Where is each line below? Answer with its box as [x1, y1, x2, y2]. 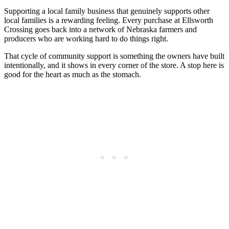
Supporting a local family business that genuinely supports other [4, 6, 210, 15]
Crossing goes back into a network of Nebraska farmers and [4, 25, 197, 34]
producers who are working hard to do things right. [4, 34, 168, 43]
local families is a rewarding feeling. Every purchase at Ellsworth [4, 15, 213, 25]
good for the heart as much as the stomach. [4, 70, 141, 79]
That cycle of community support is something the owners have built [4, 51, 224, 60]
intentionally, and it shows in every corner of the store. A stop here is [4, 60, 224, 70]
